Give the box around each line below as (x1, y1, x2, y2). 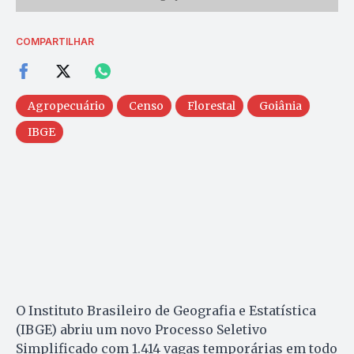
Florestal (187, 98, 235, 113)
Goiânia (259, 98, 302, 113)
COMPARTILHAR (16, 35, 94, 47)
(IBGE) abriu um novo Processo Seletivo (16, 321, 267, 337)
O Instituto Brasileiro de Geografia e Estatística (16, 302, 316, 318)
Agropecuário (28, 98, 105, 113)
